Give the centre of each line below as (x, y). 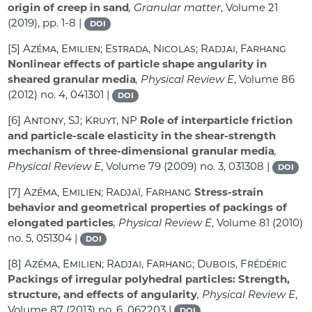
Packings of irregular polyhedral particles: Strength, (149, 279)
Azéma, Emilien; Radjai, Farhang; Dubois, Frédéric (156, 264)
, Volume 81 (241, 223)
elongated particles (61, 223)
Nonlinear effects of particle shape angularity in (138, 64)
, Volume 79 (131, 166)
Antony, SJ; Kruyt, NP (81, 120)
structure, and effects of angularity (103, 295)
